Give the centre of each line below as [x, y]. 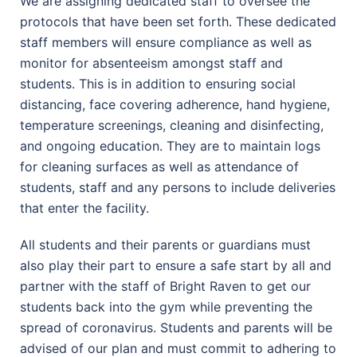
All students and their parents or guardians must [165, 245]
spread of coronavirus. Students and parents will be [176, 328]
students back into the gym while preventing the [166, 307]
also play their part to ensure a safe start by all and [176, 265]
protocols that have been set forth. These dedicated [178, 22]
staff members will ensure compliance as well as [166, 42]
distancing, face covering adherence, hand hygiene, [175, 104]
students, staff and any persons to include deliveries [178, 187]
